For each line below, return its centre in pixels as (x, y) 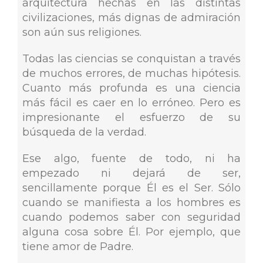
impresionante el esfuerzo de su (131, 118)
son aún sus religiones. (82, 33)
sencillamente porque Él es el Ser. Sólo (131, 188)
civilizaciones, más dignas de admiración (131, 18)
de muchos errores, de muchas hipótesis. (131, 74)
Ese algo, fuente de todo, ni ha (131, 159)
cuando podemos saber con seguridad (131, 218)
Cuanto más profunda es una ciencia (131, 88)
